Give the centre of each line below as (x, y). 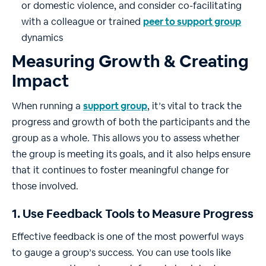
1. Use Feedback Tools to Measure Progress (133, 214)
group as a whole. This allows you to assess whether (126, 138)
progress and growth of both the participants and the (131, 122)
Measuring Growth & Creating (130, 61)
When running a (47, 106)
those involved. (45, 186)
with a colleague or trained (82, 22)
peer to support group (192, 22)
